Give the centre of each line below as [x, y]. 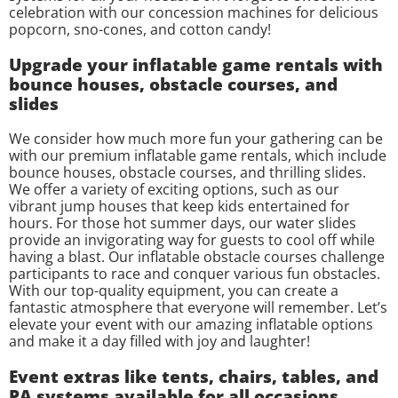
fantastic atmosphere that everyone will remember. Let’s [198, 307]
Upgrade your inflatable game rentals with [196, 65]
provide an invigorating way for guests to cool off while [192, 239]
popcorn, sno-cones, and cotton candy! [140, 30]
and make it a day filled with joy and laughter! [159, 341]
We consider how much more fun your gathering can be [196, 138]
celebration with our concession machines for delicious [194, 13]
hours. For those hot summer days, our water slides [183, 223]
